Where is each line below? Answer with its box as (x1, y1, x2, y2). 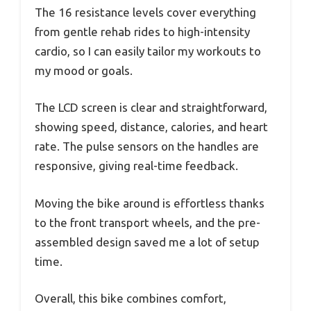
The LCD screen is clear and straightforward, (35, 101, 267, 115)
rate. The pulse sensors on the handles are (35, 140, 259, 153)
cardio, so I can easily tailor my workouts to (35, 44, 261, 58)
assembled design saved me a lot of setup (35, 235, 260, 249)
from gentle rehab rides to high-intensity (35, 24, 250, 38)
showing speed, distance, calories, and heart (35, 120, 268, 134)
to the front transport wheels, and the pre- (35, 215, 260, 229)
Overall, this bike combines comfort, (35, 292, 226, 305)
